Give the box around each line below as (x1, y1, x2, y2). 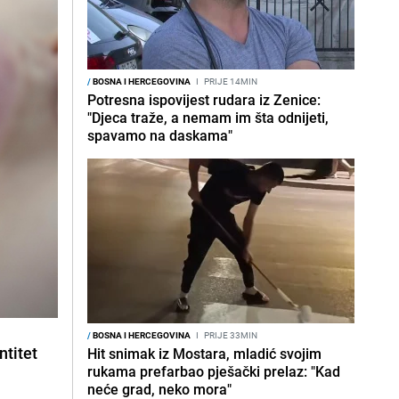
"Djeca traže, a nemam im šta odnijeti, (87, 108, 329, 127)
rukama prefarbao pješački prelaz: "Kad (87, 362, 340, 381)
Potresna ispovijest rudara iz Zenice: (87, 90, 321, 110)
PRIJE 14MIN (202, 75, 257, 87)
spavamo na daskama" (87, 126, 232, 145)
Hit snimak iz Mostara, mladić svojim (87, 344, 322, 363)
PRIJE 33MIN (202, 329, 257, 341)
